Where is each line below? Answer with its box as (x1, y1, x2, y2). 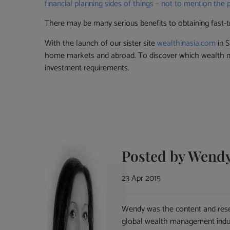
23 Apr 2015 (122, 171, 161, 186)
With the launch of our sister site (45, 36, 158, 50)
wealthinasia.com (157, 36, 216, 50)
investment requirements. (45, 61, 130, 75)
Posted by (122, 146, 188, 166)
